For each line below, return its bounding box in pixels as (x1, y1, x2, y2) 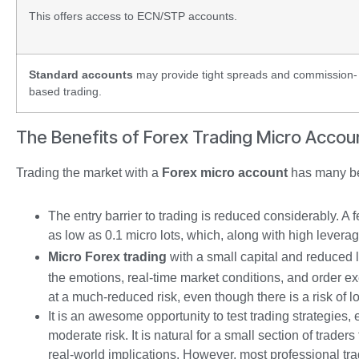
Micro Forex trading (48, 249, 167, 264)
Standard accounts (29, 67, 133, 81)
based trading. (29, 84, 102, 98)
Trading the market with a (16, 165, 162, 179)
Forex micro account (162, 165, 288, 179)
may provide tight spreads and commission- (133, 67, 357, 81)
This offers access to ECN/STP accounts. (29, 9, 237, 22)
